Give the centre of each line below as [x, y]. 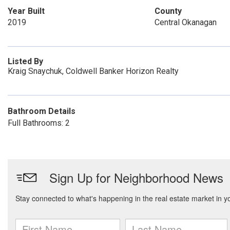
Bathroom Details [42, 111]
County [168, 11]
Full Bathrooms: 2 [39, 123]
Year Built [26, 11]
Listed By [25, 61]
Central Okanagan [185, 22]
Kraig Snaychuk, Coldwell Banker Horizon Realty [93, 71]
